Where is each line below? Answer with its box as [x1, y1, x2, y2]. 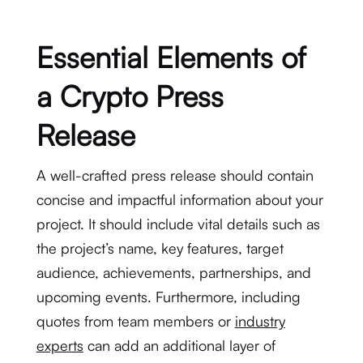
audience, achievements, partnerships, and [36, 263, 311, 281]
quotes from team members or [36, 312, 235, 330]
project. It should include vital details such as [36, 215, 320, 233]
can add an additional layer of [83, 336, 275, 354]
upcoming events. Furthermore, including [36, 288, 301, 305]
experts [36, 336, 83, 354]
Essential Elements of [36, 39, 306, 75]
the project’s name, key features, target [36, 239, 284, 257]
